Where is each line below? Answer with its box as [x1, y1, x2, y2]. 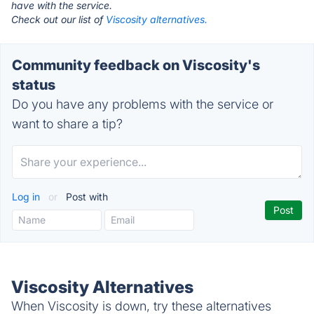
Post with [63, 191, 108, 203]
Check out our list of [11, 13, 106, 25]
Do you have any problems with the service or [12, 97, 273, 111]
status [12, 76, 55, 93]
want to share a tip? [12, 116, 123, 131]
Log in [12, 191, 43, 203]
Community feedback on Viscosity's [12, 57, 260, 74]
